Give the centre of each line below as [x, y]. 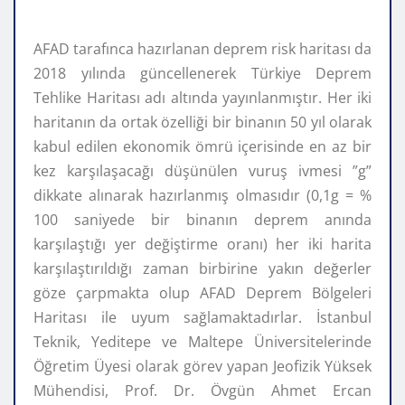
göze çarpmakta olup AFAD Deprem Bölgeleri [202, 292]
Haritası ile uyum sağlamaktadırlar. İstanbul [202, 317]
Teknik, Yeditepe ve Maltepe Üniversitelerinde [202, 341]
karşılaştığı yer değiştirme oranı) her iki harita [202, 244]
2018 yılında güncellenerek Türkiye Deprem [202, 73]
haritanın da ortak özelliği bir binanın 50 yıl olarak [202, 122]
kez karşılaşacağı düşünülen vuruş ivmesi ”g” [202, 170]
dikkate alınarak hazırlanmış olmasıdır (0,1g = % [202, 195]
